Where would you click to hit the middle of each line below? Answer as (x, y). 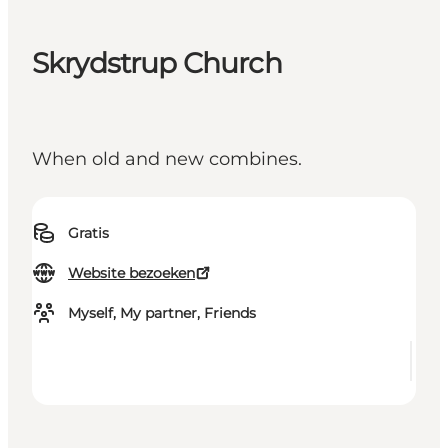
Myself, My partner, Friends (162, 313)
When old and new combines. (167, 159)
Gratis (88, 233)
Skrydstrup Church (157, 63)
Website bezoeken (131, 273)
